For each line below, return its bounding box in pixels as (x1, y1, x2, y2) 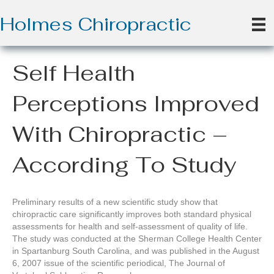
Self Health (12, 59, 135, 88)
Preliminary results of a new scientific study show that (12, 197, 218, 207)
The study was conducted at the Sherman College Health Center (12, 234, 262, 244)
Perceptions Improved (12, 89, 259, 119)
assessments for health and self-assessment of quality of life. (12, 221, 248, 232)
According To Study (12, 150, 237, 180)
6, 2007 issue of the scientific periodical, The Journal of (12, 258, 225, 268)
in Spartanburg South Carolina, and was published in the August (12, 246, 259, 256)
